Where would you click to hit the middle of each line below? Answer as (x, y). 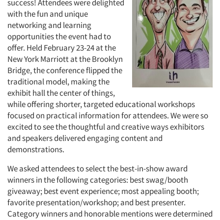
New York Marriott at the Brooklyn (65, 59)
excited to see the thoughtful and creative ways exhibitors (106, 127)
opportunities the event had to (59, 36)
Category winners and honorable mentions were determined (110, 214)
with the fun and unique (48, 14)
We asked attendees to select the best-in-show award (97, 168)
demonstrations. (36, 149)
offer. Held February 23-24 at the (62, 48)
